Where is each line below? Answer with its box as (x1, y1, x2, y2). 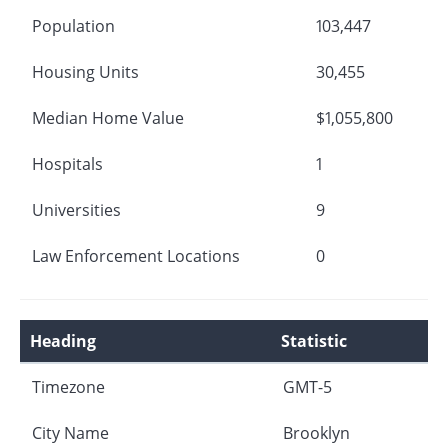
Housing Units (32, 60, 139, 83)
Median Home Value (32, 106, 184, 129)
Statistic (281, 329, 347, 352)
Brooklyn (283, 421, 350, 444)
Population (32, 14, 115, 37)
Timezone (32, 375, 105, 398)
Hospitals (32, 152, 103, 175)
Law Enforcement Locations (32, 244, 240, 267)
